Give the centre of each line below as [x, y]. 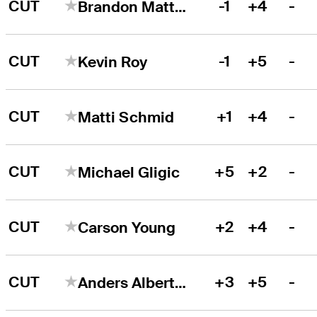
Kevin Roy [113, 62]
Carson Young [127, 227]
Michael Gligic [129, 172]
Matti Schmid [126, 117]
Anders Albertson [181, 282]
